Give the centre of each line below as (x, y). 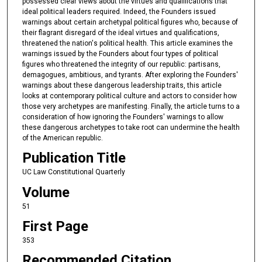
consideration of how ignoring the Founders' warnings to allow (123, 117)
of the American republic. (62, 138)
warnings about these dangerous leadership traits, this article (122, 85)
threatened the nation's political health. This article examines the (127, 43)
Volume (46, 192)
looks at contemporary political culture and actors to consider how (129, 96)
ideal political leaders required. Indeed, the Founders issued (119, 11)
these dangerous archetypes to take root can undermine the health (131, 127)
